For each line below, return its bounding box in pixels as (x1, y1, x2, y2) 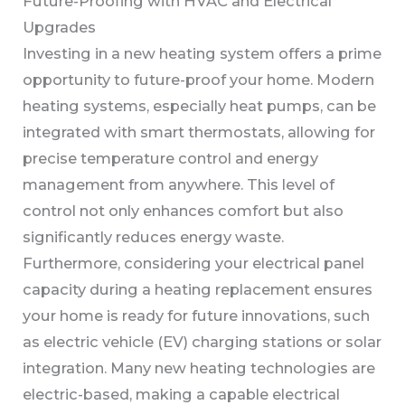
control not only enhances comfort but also (23, 201, 344, 220)
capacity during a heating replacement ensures (23, 279, 373, 298)
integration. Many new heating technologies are (23, 358, 376, 377)
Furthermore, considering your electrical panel (23, 253, 365, 272)
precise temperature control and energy (23, 148, 319, 167)
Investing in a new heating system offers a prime (23, 43, 382, 62)
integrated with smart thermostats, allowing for (23, 122, 376, 141)
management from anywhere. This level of (23, 174, 335, 193)
